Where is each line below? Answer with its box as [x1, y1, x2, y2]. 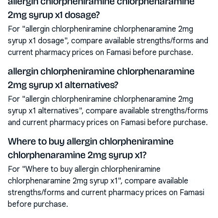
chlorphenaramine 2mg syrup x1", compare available [8, 176, 188, 186]
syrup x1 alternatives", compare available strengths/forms [8, 106, 208, 116]
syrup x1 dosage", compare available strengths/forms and [8, 36, 208, 46]
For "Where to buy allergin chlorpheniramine [8, 164, 161, 174]
